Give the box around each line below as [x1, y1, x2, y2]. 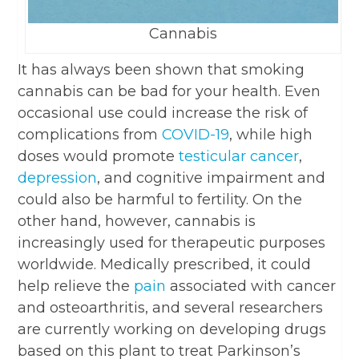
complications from [18, 125, 163, 143]
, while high [229, 125, 313, 143]
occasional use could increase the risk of [18, 103, 309, 122]
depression [18, 168, 98, 187]
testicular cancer [179, 147, 300, 165]
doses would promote [18, 147, 179, 165]
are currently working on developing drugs [18, 320, 327, 338]
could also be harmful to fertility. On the [18, 190, 303, 208]
